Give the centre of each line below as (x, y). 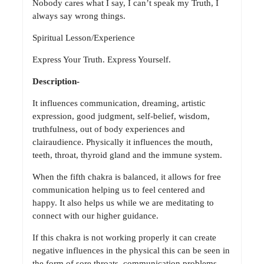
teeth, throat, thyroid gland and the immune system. (127, 155)
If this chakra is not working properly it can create (124, 237)
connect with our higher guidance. (95, 215)
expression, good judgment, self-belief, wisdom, (121, 116)
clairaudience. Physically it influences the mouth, (123, 142)
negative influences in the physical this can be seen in (131, 250)
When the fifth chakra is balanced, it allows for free (127, 176)
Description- (56, 81)
